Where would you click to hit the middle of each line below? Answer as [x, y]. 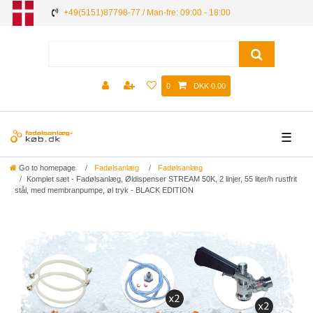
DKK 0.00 [210, 86]
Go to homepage [47, 168]
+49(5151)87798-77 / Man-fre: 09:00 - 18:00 [147, 13]
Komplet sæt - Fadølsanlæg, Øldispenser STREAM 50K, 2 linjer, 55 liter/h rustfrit [162, 179]
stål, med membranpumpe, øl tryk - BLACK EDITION [104, 190]
